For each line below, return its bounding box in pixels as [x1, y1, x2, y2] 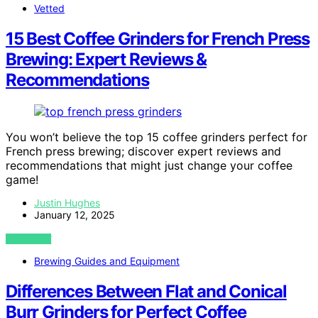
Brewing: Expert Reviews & [6, 48, 207, 70]
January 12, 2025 [34, 208, 115, 221]
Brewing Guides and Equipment [34, 254, 180, 267]
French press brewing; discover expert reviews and [6, 143, 281, 158]
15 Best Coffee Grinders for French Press [6, 28, 309, 49]
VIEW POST [6, 233, 52, 244]
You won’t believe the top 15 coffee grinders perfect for [6, 129, 307, 144]
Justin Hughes [34, 196, 100, 209]
